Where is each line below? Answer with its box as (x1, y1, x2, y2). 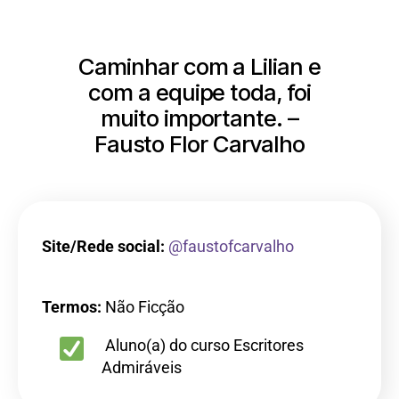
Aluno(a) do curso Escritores (105, 336, 304, 354)
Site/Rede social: (42, 237, 165, 256)
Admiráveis (102, 358, 182, 377)
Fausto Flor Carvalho (94, 130, 305, 158)
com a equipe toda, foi (88, 78, 311, 106)
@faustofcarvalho (168, 237, 294, 256)
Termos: (42, 297, 102, 316)
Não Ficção (102, 297, 184, 316)
